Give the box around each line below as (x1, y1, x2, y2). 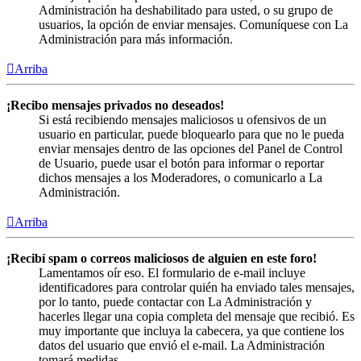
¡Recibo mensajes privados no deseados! (6, 98, 224, 113)
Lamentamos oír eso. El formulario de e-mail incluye (39, 266, 305, 280)
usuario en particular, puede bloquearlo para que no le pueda (39, 127, 344, 142)
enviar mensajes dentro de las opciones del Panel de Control (39, 142, 342, 156)
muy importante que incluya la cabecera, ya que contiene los (39, 324, 344, 338)
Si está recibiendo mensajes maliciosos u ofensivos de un (39, 113, 326, 127)
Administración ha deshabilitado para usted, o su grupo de (39, 3, 333, 18)
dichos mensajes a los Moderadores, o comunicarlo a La (39, 171, 322, 185)
